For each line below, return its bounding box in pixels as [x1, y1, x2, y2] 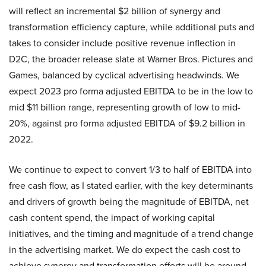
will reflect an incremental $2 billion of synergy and [9, 4, 220, 18]
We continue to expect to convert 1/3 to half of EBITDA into [9, 163, 252, 176]
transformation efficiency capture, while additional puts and [9, 20, 254, 34]
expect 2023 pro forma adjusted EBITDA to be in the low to [9, 84, 253, 98]
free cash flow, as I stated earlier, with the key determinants [9, 179, 253, 192]
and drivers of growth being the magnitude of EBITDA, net [9, 195, 249, 208]
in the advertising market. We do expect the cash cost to [9, 243, 240, 256]
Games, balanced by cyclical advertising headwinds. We [9, 68, 239, 82]
